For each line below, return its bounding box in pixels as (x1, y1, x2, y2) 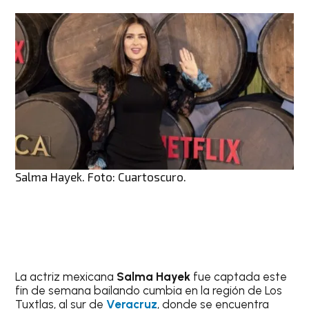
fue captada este (190, 269, 288, 283)
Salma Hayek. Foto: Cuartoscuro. (15, 169, 187, 183)
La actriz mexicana (15, 269, 117, 283)
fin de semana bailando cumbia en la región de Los (15, 283, 283, 297)
